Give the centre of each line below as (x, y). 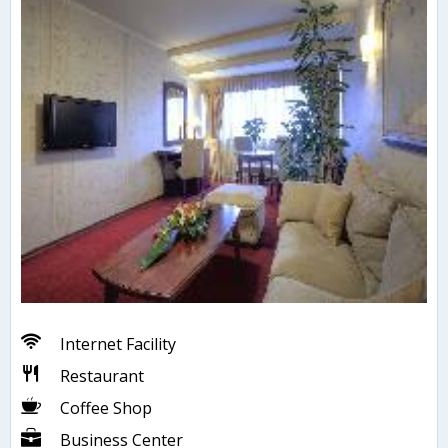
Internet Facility (118, 344)
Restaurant (102, 376)
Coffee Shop (106, 408)
